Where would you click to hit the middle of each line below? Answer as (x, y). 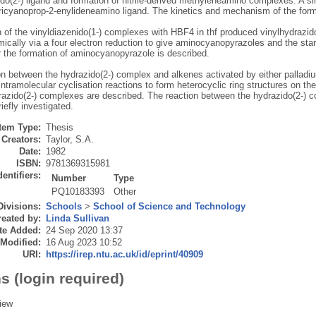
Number (69, 178)
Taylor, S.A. (69, 140)
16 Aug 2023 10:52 (84, 243)
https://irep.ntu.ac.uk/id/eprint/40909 (124, 255)
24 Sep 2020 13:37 (84, 231)
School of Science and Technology (169, 207)
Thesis (59, 128)
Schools (63, 207)
